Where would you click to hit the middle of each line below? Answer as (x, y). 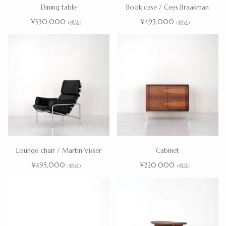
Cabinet (167, 150)
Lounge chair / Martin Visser (59, 150)
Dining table (59, 7)
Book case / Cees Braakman (167, 7)
